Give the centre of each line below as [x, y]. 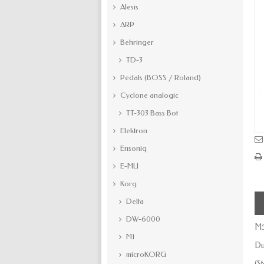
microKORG [145, 254]
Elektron [133, 131]
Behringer [136, 42]
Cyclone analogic [148, 95]
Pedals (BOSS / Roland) [160, 77]
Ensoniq [133, 148]
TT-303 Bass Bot [151, 113]
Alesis [128, 7]
